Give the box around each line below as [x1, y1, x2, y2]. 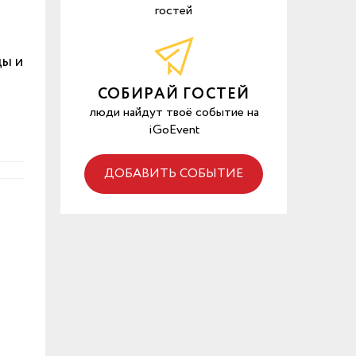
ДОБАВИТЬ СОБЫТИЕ [104, 164, 243, 183]
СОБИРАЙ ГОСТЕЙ [97, 83, 250, 106]
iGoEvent [148, 121, 199, 139]
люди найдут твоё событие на [88, 103, 259, 122]
